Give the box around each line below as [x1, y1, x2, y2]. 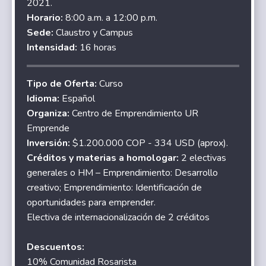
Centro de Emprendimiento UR [69, 106, 199, 120]
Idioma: [27, 91, 60, 105]
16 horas [77, 40, 117, 54]
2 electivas [181, 151, 227, 164]
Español [59, 91, 96, 105]
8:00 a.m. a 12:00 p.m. [65, 11, 158, 24]
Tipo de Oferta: [27, 77, 97, 90]
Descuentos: [27, 240, 85, 254]
